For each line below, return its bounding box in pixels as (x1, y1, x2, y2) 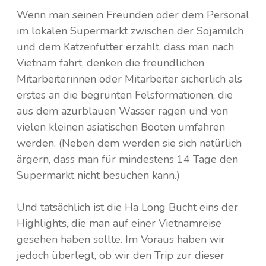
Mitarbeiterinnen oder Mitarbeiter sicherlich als (17, 71, 242, 86)
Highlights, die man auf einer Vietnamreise (17, 216, 221, 230)
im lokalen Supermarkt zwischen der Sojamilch (17, 23, 243, 38)
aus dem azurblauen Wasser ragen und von (17, 103, 228, 118)
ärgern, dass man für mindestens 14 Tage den (17, 151, 238, 166)
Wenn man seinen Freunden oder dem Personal (17, 7, 249, 22)
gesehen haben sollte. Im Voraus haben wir (17, 232, 225, 246)
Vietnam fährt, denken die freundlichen (17, 55, 204, 70)
